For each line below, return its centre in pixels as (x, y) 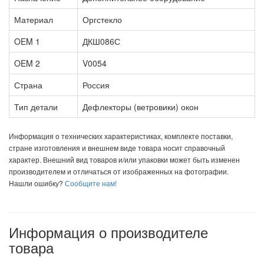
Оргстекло (102, 19)
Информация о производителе (108, 232)
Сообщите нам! (90, 183)
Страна (28, 85)
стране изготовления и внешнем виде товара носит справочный (117, 147)
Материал (34, 19)
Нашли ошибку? (36, 183)
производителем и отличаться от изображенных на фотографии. (119, 171)
